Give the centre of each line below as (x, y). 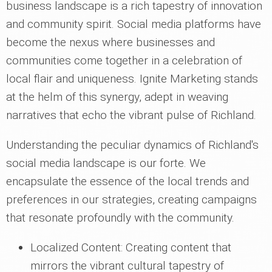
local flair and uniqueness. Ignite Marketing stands (132, 79)
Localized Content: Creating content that (131, 248)
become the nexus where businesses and (110, 42)
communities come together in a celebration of (124, 61)
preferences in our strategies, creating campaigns (131, 200)
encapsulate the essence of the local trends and (127, 182)
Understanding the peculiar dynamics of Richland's (132, 145)
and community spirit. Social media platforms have (134, 24)
